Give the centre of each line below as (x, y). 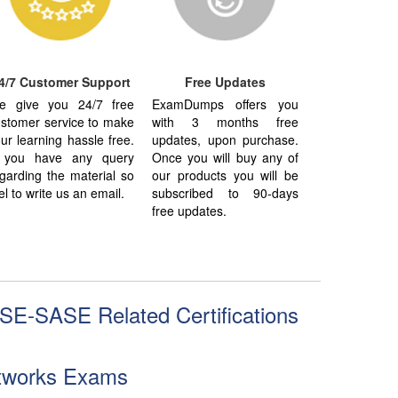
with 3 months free (225, 121)
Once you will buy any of (225, 157)
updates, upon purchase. (225, 139)
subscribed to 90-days (225, 192)
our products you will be (225, 175)
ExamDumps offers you (225, 103)
